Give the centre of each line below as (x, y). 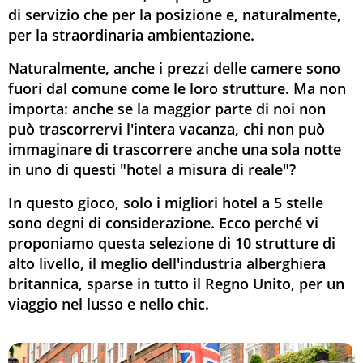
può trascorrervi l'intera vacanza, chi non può (167, 129)
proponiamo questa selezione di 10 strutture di (172, 243)
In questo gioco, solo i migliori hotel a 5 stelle (166, 203)
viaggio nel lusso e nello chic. (109, 304)
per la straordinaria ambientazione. (131, 35)
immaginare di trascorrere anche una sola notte (175, 149)
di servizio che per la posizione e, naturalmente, (175, 15)
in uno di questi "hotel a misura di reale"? (152, 169)
